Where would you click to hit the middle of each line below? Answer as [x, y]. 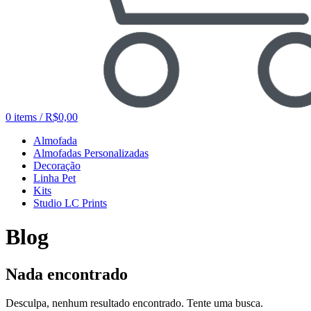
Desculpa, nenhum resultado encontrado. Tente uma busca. [134, 303]
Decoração [57, 165]
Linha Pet [54, 178]
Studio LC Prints [70, 203]
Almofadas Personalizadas [91, 153]
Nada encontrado [67, 274]
